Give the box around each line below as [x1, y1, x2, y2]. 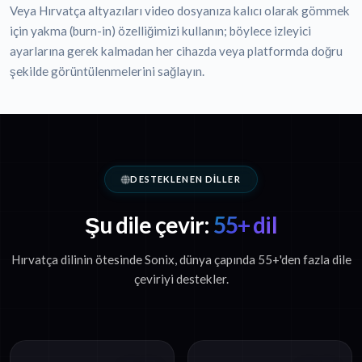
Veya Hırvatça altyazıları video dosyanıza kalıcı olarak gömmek [10, 3, 350, 19]
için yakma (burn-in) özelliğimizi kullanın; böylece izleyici [10, 23, 311, 39]
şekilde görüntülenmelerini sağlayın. [10, 64, 204, 79]
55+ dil [209, 211, 277, 239]
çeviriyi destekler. [133, 271, 229, 287]
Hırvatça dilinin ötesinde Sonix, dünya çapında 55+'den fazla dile [11, 252, 351, 267]
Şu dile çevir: [85, 211, 210, 239]
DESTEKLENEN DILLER [130, 174, 241, 185]
